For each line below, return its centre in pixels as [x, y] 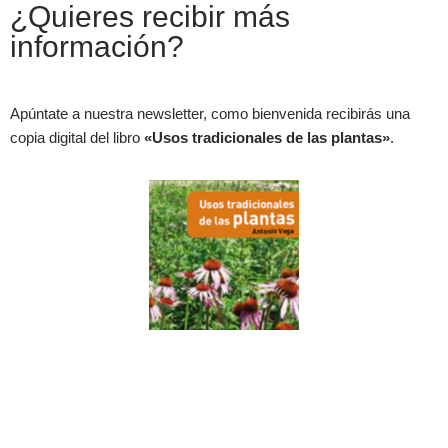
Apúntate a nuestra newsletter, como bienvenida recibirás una [210, 113]
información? [97, 46]
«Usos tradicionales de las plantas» [267, 137]
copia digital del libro [77, 137]
